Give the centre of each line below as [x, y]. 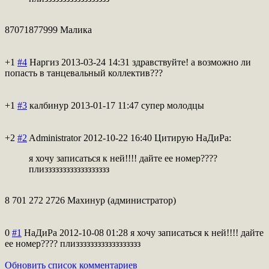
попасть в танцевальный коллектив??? [84, 73]
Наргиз [44, 62]
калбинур [49, 105]
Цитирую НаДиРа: [193, 138]
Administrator [55, 138]
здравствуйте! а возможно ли [192, 62]
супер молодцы [173, 105]
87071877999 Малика [48, 29]
